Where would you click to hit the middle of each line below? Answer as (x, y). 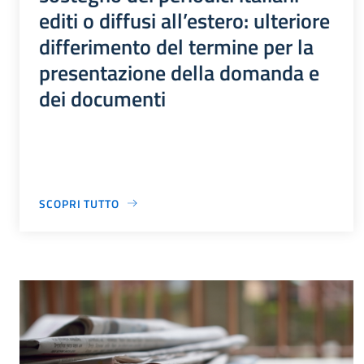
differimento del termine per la (176, 46)
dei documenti (102, 98)
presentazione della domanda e (179, 72)
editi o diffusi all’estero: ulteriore (184, 20)
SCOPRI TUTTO (79, 203)
